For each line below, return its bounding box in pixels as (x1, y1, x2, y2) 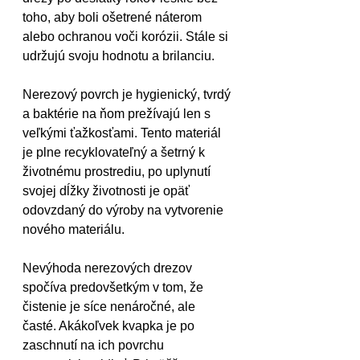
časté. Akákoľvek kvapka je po (22, 319, 198, 333)
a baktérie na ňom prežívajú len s (22, 107, 214, 121)
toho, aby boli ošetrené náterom (22, 10, 205, 24)
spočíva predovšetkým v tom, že (22, 280, 207, 294)
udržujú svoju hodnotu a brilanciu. (22, 49, 215, 63)
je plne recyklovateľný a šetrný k (22, 145, 208, 159)
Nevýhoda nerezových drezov (22, 261, 195, 275)
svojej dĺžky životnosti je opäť (22, 184, 193, 198)
